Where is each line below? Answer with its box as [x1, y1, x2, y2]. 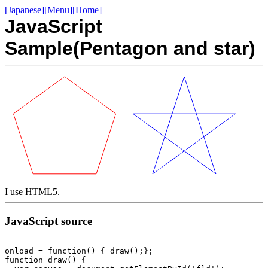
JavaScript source [5, 214, 92, 227]
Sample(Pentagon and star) [5, 38, 255, 59]
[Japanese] [5, 5, 44, 15]
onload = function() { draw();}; [5, 246, 153, 256]
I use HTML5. [5, 187, 60, 197]
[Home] [72, 5, 102, 15]
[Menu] [44, 5, 72, 15]
